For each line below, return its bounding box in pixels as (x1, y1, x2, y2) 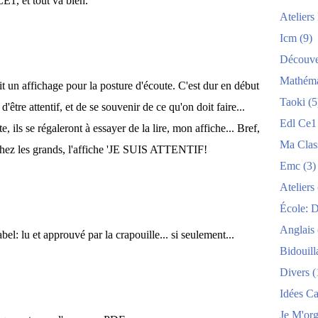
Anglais (280, 224, 314, 236)
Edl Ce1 (280, 117, 317, 129)
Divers (280, 266, 309, 278)
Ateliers (280, 181, 314, 193)
